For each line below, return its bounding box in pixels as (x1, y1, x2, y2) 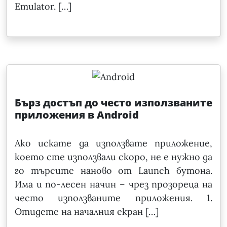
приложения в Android (15, 108, 139, 122)
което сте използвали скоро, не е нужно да (15, 151, 212, 163)
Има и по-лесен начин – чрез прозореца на (15, 178, 212, 191)
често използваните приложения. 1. (15, 192, 212, 204)
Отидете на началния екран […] (15, 206, 159, 218)
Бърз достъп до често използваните (15, 96, 212, 110)
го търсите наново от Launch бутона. (15, 165, 212, 177)
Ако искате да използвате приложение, (15, 137, 212, 149)
